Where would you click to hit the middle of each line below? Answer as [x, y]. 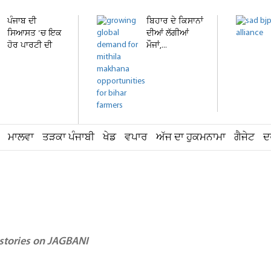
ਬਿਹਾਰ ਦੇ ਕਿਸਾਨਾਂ [175, 21]
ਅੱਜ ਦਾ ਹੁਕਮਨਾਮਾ [191, 138]
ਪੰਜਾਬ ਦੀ [22, 21]
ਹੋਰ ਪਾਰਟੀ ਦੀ [30, 46]
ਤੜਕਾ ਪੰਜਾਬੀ [68, 138]
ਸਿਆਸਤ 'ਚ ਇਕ [34, 34]
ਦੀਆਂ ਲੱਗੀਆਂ [168, 34]
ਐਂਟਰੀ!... [21, 58]
